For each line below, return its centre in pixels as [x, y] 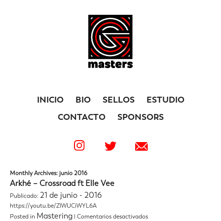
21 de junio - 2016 [71, 195]
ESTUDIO [165, 100]
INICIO [50, 100]
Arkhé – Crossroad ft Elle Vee [62, 184]
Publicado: [25, 196]
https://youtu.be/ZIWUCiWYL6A [53, 206]
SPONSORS [140, 117]
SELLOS [118, 100]
